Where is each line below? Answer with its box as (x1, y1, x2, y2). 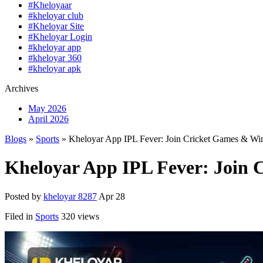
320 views (61, 211, 99, 221)
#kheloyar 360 (28, 53, 82, 63)
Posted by (5, 191, 43, 201)
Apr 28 (99, 191, 125, 201)
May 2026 (28, 103, 66, 113)
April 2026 (28, 114, 69, 124)
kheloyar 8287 (43, 191, 97, 201)
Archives (5, 83, 38, 93)
